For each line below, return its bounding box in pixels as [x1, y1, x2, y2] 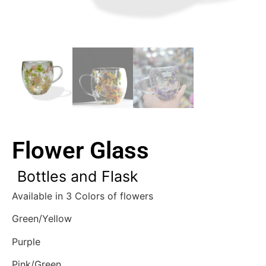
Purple [12, 235, 40, 248]
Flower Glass [12, 137, 149, 165]
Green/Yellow [12, 213, 72, 225]
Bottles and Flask [17, 167, 138, 186]
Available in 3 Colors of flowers [12, 190, 153, 202]
